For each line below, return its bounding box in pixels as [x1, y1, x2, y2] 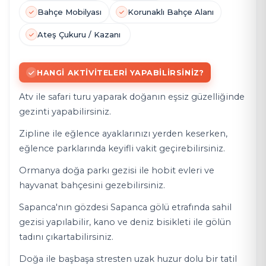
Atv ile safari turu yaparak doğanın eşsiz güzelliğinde [19, 91, 245, 102]
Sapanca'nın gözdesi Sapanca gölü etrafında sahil [19, 202, 232, 213]
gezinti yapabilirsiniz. [19, 106, 111, 117]
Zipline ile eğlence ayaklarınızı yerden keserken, [19, 128, 227, 139]
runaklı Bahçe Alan [139, 7, 212, 17]
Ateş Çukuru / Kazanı [37, 30, 123, 39]
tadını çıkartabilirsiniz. [19, 232, 113, 242]
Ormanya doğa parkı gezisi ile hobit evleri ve [19, 165, 214, 176]
